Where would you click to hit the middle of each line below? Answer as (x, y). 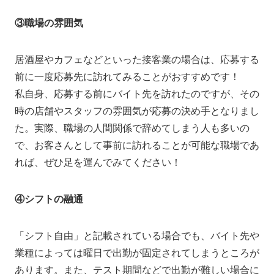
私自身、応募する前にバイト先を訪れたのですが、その (137, 94)
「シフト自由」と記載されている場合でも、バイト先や (137, 235)
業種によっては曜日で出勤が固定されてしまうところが (137, 253)
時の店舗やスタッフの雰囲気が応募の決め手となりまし (137, 111)
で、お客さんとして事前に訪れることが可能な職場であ (137, 145)
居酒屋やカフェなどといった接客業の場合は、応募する (137, 59)
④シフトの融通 (49, 199)
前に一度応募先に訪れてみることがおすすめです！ (127, 76)
